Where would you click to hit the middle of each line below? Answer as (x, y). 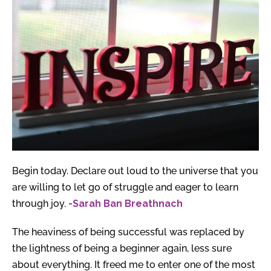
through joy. (40, 204)
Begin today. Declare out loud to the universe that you (135, 171)
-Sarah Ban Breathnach (126, 204)
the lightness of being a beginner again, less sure (122, 249)
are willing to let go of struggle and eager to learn (125, 188)
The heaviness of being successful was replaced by (128, 232)
